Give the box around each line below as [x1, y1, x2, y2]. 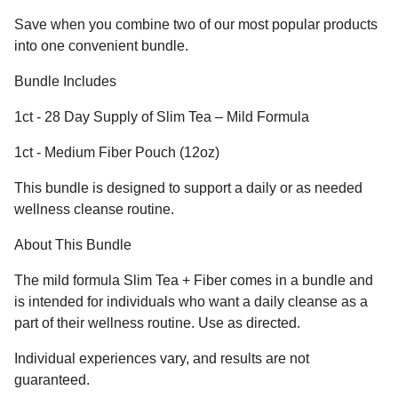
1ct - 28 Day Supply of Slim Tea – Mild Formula [14, 109, 309, 125]
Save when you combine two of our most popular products [14, 17, 378, 33]
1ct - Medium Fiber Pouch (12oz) [14, 145, 219, 161]
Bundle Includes [14, 74, 116, 90]
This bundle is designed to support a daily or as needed [14, 180, 362, 196]
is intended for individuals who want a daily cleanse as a [14, 294, 368, 310]
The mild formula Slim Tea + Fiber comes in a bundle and [14, 273, 373, 289]
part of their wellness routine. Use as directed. [14, 315, 300, 331]
